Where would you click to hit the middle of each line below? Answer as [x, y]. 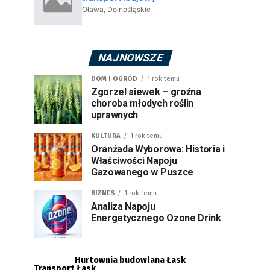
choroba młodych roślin [142, 103]
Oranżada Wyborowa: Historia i [158, 149]
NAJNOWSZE [130, 58]
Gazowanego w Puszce [142, 172]
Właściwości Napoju [134, 161]
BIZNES [103, 193]
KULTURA [106, 136]
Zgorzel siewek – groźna [146, 92]
